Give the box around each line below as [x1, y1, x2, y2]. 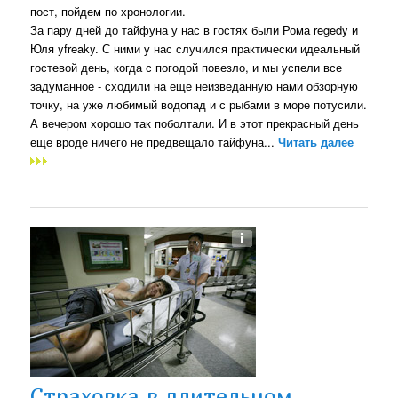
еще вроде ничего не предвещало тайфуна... [30, 132, 279, 150]
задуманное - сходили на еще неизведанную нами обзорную [30, 76, 359, 94]
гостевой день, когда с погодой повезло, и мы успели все [30, 58, 343, 76]
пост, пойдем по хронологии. [30, 2, 187, 20]
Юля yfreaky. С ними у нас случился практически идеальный [30, 39, 361, 57]
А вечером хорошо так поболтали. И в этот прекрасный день [30, 114, 360, 131]
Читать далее [278, 132, 354, 150]
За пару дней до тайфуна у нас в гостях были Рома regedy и [30, 20, 359, 38]
